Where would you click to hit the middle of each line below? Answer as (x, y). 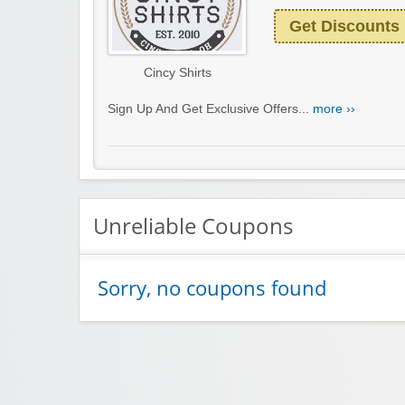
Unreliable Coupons (193, 225)
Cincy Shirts (177, 72)
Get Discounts (344, 26)
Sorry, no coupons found (212, 287)
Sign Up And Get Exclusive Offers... (210, 108)
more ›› (334, 108)
